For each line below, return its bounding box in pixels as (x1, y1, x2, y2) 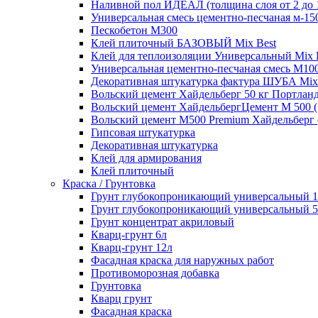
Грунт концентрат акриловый (91, 216, 234, 228)
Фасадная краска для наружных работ (91, 254, 274, 266)
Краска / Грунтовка (62, 177, 155, 190)
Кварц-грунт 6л (91, 229, 167, 241)
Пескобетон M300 (91, 24, 177, 36)
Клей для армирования (91, 152, 202, 164)
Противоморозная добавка (91, 267, 219, 279)
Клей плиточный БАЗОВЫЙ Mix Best (91, 37, 276, 49)
